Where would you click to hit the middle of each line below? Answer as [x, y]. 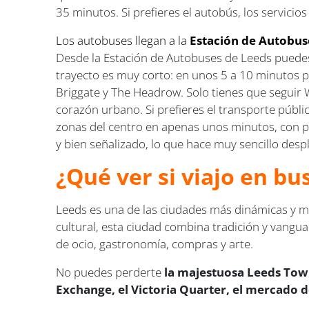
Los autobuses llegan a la [123, 41]
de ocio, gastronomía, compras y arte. [155, 244]
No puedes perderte [110, 272]
